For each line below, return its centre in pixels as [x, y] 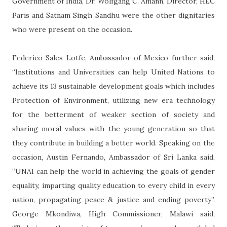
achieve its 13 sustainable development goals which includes [113, 86]
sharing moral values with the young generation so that [113, 128]
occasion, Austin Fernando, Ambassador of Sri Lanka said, [113, 157]
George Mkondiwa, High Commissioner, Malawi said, [113, 214]
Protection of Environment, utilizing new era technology [113, 100]
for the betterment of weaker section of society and [113, 114]
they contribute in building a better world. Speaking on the [113, 143]
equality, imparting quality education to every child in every [113, 185]
